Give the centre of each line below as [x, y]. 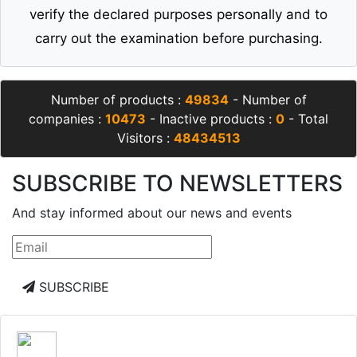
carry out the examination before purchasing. [178, 39]
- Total [306, 119]
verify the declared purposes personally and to [178, 15]
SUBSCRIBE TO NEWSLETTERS [177, 184]
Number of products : [118, 100]
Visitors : [145, 138]
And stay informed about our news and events [152, 213]
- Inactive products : [211, 119]
